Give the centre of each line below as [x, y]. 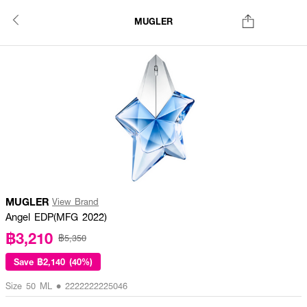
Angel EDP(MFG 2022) [56, 217]
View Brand [75, 201]
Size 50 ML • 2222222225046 [66, 286]
